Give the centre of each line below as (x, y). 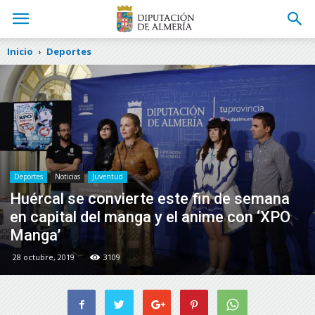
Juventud (108, 176)
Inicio (20, 51)
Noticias (67, 176)
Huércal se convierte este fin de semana (150, 198)
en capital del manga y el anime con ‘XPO (150, 217)
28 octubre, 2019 (44, 257)
